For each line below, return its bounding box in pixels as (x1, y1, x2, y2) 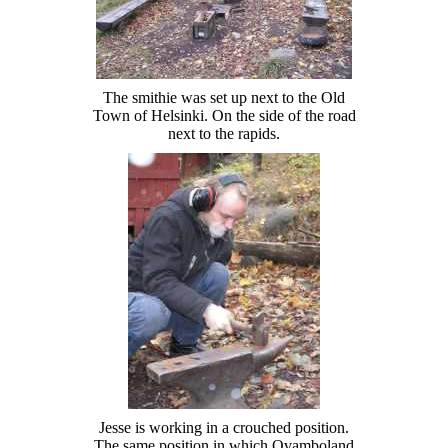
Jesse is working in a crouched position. (99, 418, 349, 436)
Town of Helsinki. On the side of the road (92, 106, 356, 124)
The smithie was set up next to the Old (103, 88, 345, 106)
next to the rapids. (168, 124, 280, 142)
